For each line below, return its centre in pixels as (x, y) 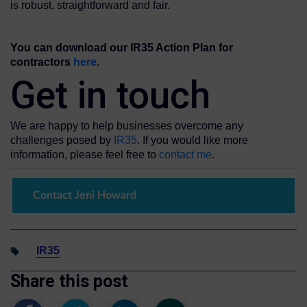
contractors (42, 62)
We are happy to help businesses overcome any (127, 126)
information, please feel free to (85, 155)
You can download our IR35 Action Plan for (122, 48)
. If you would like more (193, 140)
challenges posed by (62, 140)
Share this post (69, 282)
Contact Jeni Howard (85, 196)
